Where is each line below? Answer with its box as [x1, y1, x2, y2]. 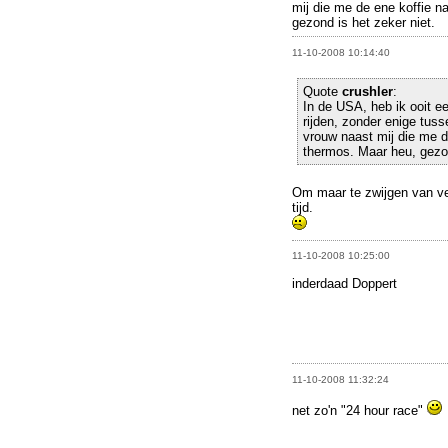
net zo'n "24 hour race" [292, 402, 427, 418]
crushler [342, 84, 393, 99]
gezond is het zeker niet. [292, 14, 435, 30]
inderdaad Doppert [292, 276, 397, 292]
